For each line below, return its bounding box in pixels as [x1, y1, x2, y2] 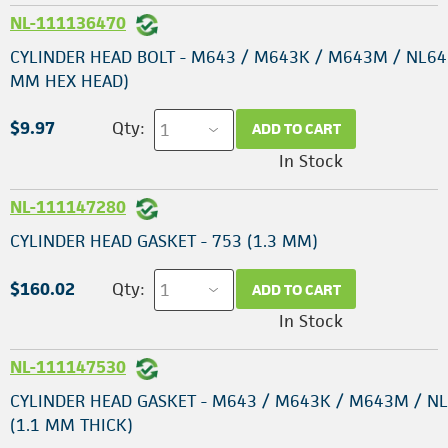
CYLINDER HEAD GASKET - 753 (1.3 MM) [10, 230, 318, 253]
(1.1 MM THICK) [10, 414, 133, 437]
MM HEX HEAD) [10, 69, 129, 92]
